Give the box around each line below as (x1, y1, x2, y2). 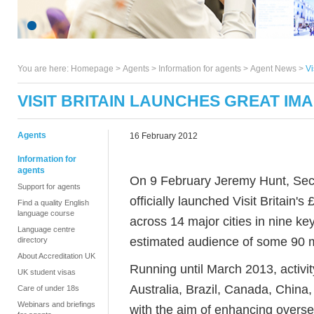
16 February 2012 (130, 131, 198, 141)
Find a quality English (18, 198, 89, 207)
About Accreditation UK (18, 252, 95, 260)
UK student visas (18, 268, 76, 276)
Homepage (71, 64, 114, 74)
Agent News (250, 64, 296, 74)
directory (18, 235, 48, 244)
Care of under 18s (18, 284, 79, 292)
